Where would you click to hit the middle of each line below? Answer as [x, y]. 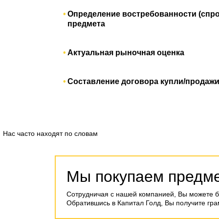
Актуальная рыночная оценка [126, 53]
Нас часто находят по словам [50, 134]
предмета [86, 24]
